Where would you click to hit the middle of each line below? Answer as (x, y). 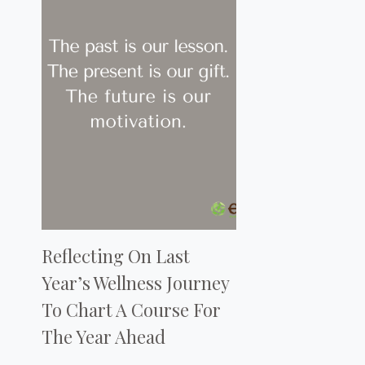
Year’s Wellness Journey (135, 283)
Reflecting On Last (116, 256)
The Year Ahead (103, 337)
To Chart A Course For (131, 310)
